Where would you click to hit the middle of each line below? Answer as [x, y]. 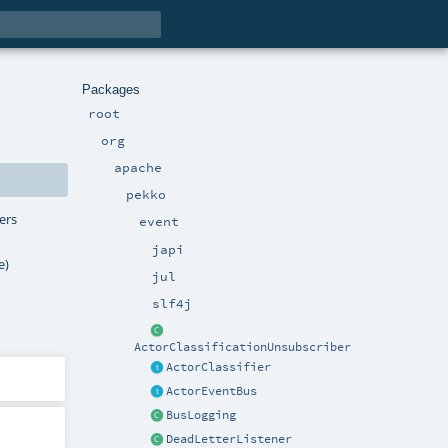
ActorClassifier [219, 366]
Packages [111, 89]
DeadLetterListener [229, 438]
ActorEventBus [212, 390]
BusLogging [201, 414]
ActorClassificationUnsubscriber [243, 347]
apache [137, 166]
